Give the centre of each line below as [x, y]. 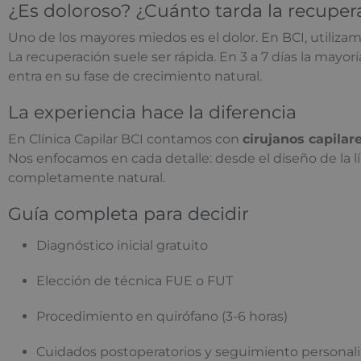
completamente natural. [87, 178]
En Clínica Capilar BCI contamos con [125, 139]
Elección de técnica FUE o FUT [135, 281]
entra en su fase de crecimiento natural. [135, 77]
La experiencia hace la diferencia [152, 113]
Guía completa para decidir [129, 214]
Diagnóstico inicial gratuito [122, 246]
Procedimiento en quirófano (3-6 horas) [162, 317]
